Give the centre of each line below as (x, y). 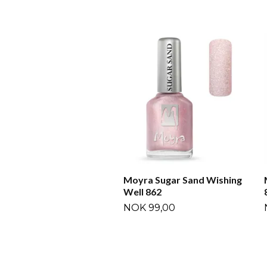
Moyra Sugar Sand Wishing (183, 180)
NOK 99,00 (149, 208)
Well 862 (142, 192)
